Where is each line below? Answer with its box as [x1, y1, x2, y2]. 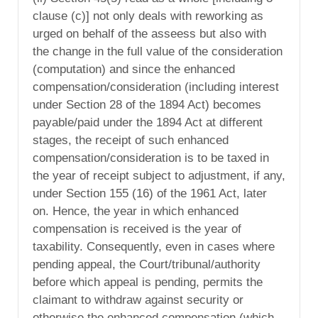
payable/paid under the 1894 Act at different [33, 116, 263, 130]
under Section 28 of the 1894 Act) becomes [33, 98, 261, 112]
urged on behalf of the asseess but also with [33, 27, 266, 41]
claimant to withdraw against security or [33, 293, 243, 307]
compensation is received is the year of [33, 222, 241, 236]
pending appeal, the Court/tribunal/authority [33, 258, 261, 272]
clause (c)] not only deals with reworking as [33, 9, 263, 23]
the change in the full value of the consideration [33, 45, 283, 59]
